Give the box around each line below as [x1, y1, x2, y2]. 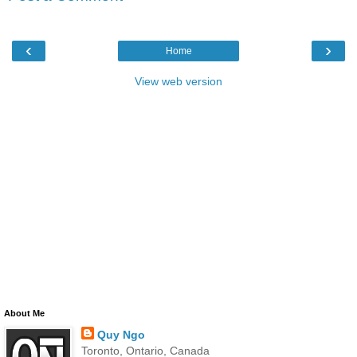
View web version [135, 74, 222, 88]
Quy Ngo [96, 328, 145, 341]
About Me [4, 308, 45, 318]
